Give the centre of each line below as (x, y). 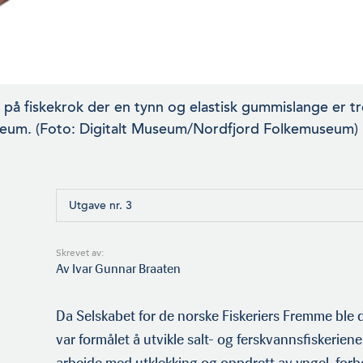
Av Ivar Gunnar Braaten (118, 269)
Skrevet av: (80, 253)
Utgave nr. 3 (100, 206)
